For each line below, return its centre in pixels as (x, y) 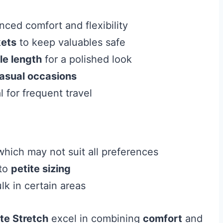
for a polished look (87, 59)
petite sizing (41, 168)
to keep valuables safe (71, 42)
